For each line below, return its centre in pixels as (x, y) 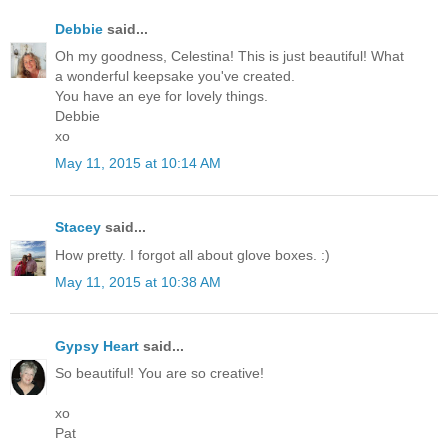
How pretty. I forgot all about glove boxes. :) (192, 254)
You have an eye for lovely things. (161, 95)
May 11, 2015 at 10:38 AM (138, 281)
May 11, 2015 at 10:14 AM (138, 163)
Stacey (78, 227)
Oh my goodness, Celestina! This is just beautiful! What (229, 55)
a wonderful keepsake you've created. (175, 75)
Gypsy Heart (97, 345)
